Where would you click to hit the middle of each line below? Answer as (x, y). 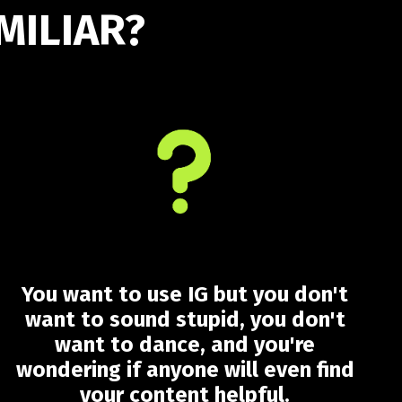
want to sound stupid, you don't (185, 319)
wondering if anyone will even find (185, 370)
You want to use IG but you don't (185, 294)
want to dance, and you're (185, 345)
